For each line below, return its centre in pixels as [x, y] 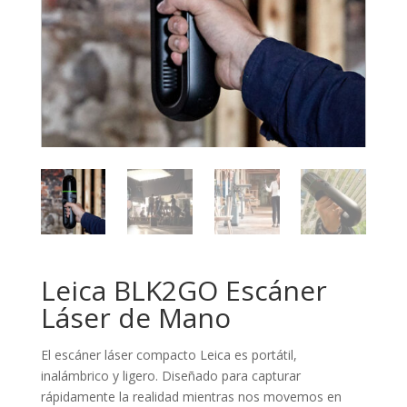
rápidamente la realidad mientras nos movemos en [191, 396]
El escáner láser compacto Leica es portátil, [169, 354]
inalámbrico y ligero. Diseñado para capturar [170, 375]
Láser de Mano [135, 317]
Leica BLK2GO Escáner [184, 290]
